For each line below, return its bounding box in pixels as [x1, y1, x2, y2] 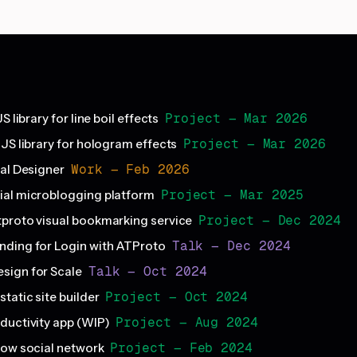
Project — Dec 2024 [198, 213, 341, 229]
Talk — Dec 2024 [171, 238, 291, 254]
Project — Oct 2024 [105, 289, 249, 305]
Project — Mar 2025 [160, 187, 304, 203]
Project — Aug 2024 [116, 315, 258, 331]
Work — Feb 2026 [70, 162, 190, 178]
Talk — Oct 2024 [88, 264, 207, 280]
